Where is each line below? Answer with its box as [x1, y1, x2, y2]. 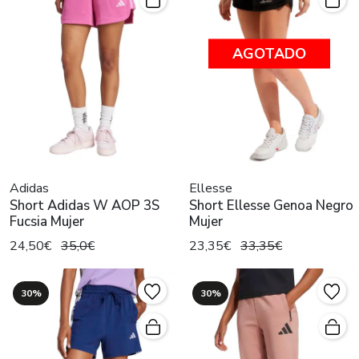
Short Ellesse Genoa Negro [189, 196, 353, 215]
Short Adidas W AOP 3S [10, 196, 159, 215]
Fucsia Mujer [10, 212, 84, 231]
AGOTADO [232, 43, 306, 63]
